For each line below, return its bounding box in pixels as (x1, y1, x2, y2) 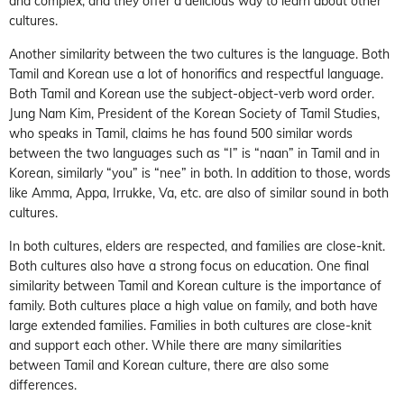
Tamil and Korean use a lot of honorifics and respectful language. (9, 65, 383, 82)
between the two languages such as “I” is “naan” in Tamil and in (9, 144, 380, 161)
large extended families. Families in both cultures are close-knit (9, 317, 372, 334)
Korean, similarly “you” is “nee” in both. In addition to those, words (9, 164, 390, 181)
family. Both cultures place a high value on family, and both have (9, 297, 378, 314)
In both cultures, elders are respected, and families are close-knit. (9, 237, 385, 254)
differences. (9, 376, 77, 393)
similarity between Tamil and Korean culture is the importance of (9, 277, 381, 294)
